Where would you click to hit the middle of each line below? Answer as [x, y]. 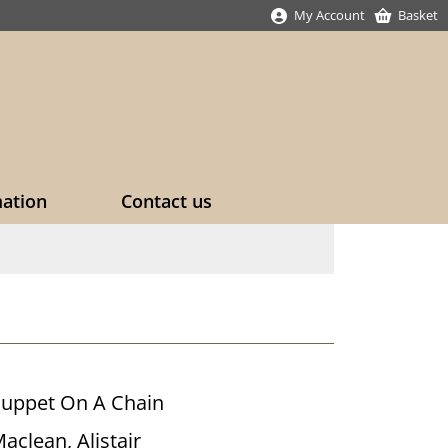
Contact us [166, 201]
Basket [418, 14]
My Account [329, 14]
